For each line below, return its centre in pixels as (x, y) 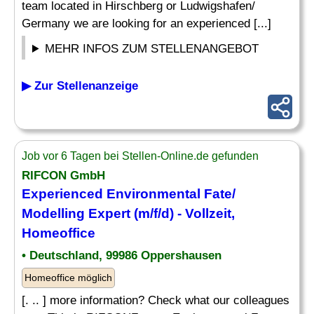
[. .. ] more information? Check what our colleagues (156, 300)
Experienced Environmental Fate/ (129, 194)
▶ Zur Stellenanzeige (80, 86)
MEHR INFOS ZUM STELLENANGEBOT (152, 49)
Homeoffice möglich (68, 278)
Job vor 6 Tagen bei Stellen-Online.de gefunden (140, 156)
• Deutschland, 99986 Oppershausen (122, 255)
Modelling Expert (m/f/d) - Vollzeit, (128, 213)
